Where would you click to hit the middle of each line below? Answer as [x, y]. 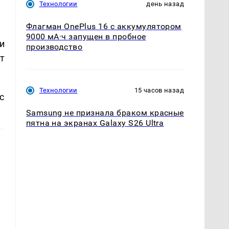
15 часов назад [159, 90]
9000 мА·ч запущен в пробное [86, 36]
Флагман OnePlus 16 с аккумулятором [104, 26]
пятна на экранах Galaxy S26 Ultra [95, 123]
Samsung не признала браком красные [105, 112]
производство [54, 47]
